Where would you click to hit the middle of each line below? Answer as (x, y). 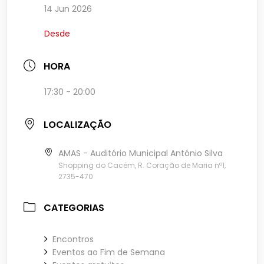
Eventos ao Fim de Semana (109, 253)
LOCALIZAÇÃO (77, 125)
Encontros (73, 240)
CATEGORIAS (74, 208)
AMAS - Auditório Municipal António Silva (141, 153)
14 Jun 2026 (68, 9)
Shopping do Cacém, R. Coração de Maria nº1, (142, 165)
